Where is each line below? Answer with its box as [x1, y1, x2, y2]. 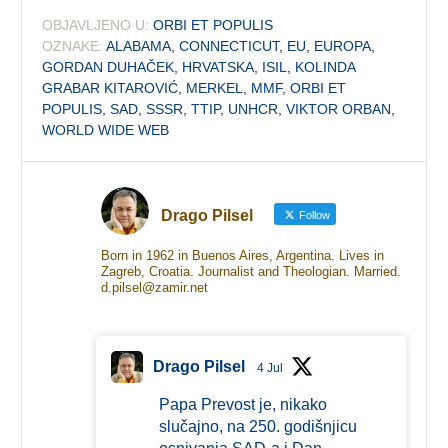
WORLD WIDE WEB [42, 121, 170, 138]
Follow [295, 208, 330, 221]
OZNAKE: [42, 37, 104, 54]
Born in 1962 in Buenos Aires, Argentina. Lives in [100, 247, 384, 263]
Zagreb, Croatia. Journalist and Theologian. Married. [100, 263, 401, 279]
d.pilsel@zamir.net [100, 279, 208, 295]
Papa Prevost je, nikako [158, 395, 327, 413]
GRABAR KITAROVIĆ [42, 79, 179, 96]
